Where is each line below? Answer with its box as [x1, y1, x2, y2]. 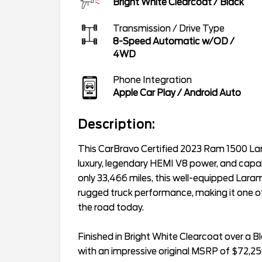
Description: [78, 117, 155, 132]
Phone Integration [113, 74, 192, 85]
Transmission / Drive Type [113, 23, 225, 34]
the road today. [78, 202, 144, 213]
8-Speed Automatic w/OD [113, 36, 228, 47]
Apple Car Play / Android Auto [113, 87, 241, 98]
